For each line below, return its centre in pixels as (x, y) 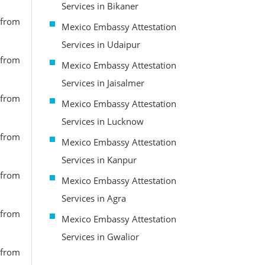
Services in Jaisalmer (103, 83)
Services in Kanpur (99, 159)
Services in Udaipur (101, 44)
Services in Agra (93, 198)
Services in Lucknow (102, 121)
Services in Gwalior (100, 236)
